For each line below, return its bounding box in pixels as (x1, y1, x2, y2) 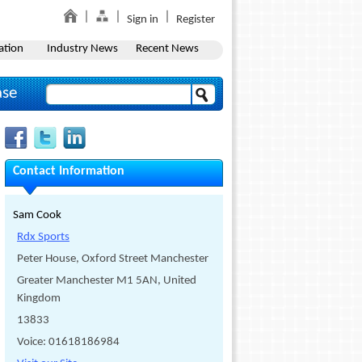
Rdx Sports (17, 231, 69, 243)
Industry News (46, 43, 118, 55)
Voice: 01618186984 (17, 336, 120, 348)
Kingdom (17, 293, 61, 305)
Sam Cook (13, 209, 61, 221)
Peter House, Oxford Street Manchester (17, 253, 208, 265)
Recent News (135, 43, 199, 55)
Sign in (127, 14, 158, 26)
